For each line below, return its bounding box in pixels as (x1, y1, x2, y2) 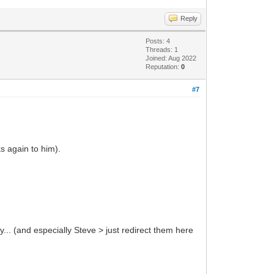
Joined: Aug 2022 (146, 54, 197, 62)
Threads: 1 (146, 45, 179, 53)
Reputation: (146, 62, 182, 70)
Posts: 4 (146, 37, 171, 45)
